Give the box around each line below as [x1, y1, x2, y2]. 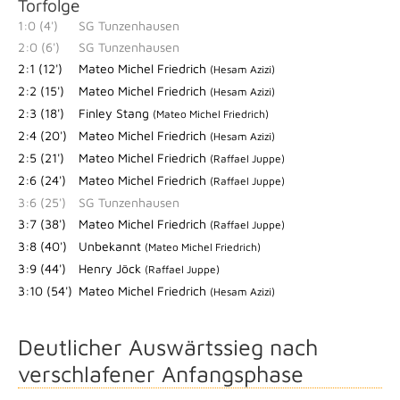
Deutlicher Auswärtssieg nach [18, 334, 318, 360]
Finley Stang [79, 105, 153, 121]
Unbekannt [79, 238, 145, 254]
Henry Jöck [79, 261, 145, 276]
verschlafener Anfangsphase [18, 361, 304, 387]
